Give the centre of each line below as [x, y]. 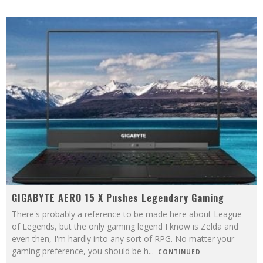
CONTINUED [179, 252]
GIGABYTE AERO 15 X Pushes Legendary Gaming [118, 198]
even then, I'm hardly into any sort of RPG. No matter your [123, 238]
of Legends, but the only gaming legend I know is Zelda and [125, 226]
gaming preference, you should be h [80, 251]
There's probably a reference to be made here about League [127, 214]
